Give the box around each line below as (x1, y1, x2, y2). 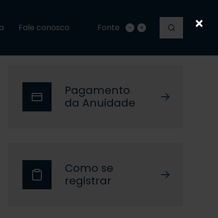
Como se (65, 161, 113, 176)
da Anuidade (65, 95, 135, 110)
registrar (65, 173, 111, 188)
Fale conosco (18, 22, 70, 33)
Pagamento (65, 83, 130, 98)
